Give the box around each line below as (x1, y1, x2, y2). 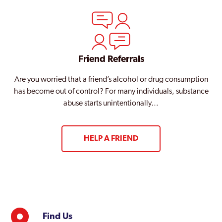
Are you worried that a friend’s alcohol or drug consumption (14, 75, 208, 84)
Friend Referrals (78, 55, 144, 64)
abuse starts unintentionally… (63, 99, 159, 108)
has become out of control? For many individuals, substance (13, 87, 209, 96)
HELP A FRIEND (84, 134, 138, 143)
